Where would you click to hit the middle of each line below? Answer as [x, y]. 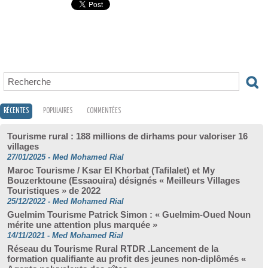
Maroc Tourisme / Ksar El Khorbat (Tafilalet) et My [111, 170]
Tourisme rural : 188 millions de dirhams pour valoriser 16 [127, 136]
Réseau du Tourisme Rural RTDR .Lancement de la [113, 249]
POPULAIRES [58, 111]
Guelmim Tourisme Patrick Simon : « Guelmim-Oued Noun [129, 214]
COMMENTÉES [104, 111]
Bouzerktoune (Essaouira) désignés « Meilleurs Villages [124, 180]
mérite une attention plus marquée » [82, 225]
